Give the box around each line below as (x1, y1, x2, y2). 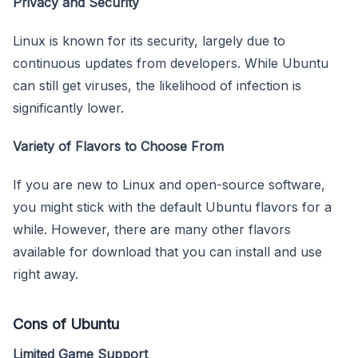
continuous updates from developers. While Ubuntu (13, 54, 328, 71)
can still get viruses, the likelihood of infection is (13, 77, 301, 93)
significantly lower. (13, 99, 124, 116)
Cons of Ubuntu (13, 314, 119, 332)
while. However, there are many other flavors (13, 221, 291, 237)
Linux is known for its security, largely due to (13, 32, 285, 49)
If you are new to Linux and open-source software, (13, 176, 325, 193)
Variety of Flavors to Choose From (13, 137, 224, 154)
